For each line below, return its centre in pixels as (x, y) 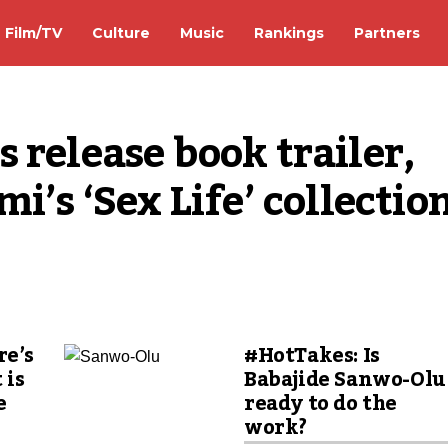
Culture (121, 32)
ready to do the (320, 404)
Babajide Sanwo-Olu (345, 380)
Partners (387, 32)
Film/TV (33, 32)
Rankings (289, 32)
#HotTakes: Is (312, 356)
